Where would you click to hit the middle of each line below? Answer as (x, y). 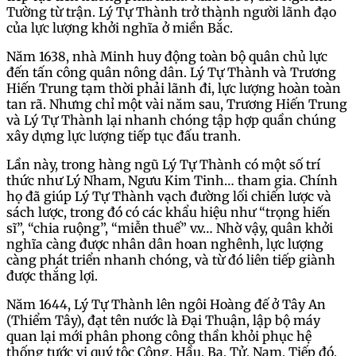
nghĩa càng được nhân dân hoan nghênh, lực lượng (165, 244)
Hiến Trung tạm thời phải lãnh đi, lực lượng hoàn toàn (174, 89)
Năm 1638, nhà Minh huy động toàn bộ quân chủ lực (167, 57)
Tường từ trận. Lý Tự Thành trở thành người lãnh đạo (171, 12)
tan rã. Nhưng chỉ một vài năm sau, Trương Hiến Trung (177, 104)
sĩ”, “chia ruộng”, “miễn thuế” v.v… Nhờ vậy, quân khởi (170, 228)
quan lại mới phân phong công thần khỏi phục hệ (159, 337)
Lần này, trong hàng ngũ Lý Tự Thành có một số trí (163, 165)
